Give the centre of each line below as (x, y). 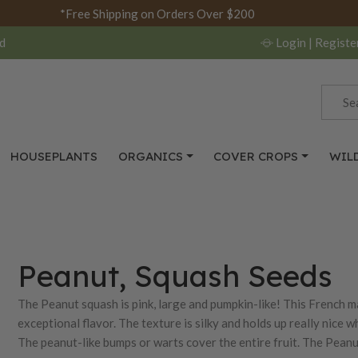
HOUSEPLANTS (54, 156)
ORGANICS (150, 156)
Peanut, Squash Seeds (175, 275)
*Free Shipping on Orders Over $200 (157, 13)
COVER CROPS (256, 156)
